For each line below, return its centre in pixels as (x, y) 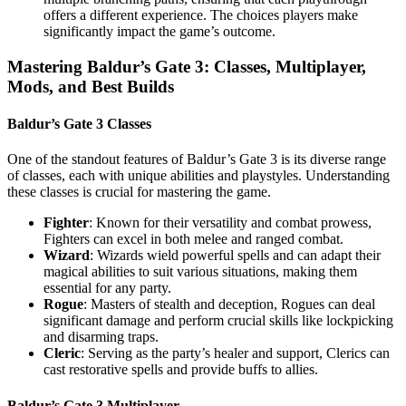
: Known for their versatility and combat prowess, (230, 223)
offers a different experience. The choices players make (201, 15)
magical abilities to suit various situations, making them (200, 272)
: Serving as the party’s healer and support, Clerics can (235, 353)
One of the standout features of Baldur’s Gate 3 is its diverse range (197, 159)
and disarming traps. (101, 337)
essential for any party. (107, 288)
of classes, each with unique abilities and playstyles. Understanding (198, 176)
